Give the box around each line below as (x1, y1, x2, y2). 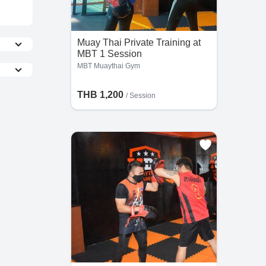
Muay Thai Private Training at (77, 37, 201, 47)
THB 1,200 (77, 90, 126, 100)
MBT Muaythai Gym (77, 62, 140, 70)
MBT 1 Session (77, 49, 142, 59)
